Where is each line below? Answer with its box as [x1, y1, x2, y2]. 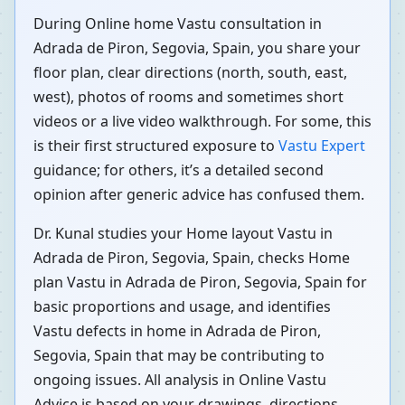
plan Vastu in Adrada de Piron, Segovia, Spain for [33, 272, 367, 293]
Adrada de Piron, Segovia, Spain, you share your [33, 38, 361, 59]
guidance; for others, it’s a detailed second [33, 160, 324, 181]
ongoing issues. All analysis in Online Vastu [33, 370, 326, 391]
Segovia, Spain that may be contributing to [33, 345, 325, 366]
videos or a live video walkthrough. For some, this [33, 111, 372, 132]
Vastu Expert [278, 136, 365, 156]
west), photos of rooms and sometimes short [33, 87, 344, 108]
